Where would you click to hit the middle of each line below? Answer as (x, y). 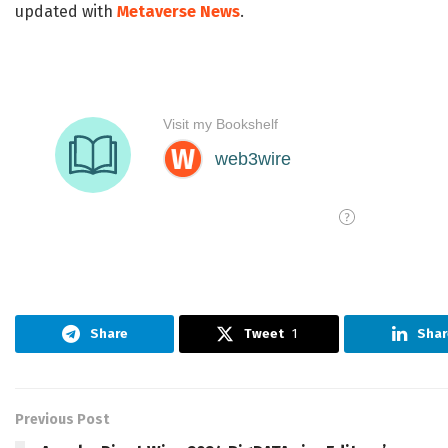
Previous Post (62, 420)
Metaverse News (178, 12)
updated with (66, 12)
